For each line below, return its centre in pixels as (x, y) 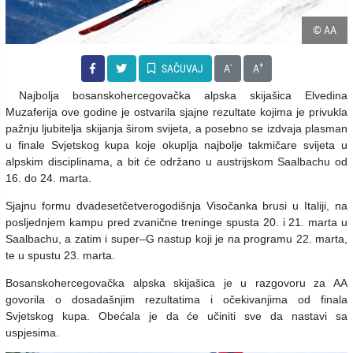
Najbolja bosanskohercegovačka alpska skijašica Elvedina (176, 95)
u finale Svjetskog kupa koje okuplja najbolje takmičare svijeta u (176, 145)
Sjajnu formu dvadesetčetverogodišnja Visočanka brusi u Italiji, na (176, 205)
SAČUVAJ (181, 68)
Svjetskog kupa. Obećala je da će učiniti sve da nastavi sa (176, 316)
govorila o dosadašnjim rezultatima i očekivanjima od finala (176, 299)
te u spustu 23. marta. (60, 255)
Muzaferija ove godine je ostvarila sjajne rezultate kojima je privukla (176, 111)
